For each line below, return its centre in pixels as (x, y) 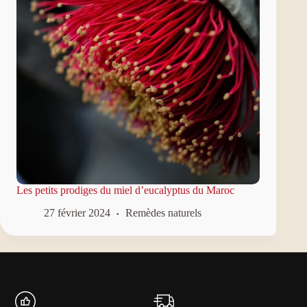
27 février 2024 (77, 212)
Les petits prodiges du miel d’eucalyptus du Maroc (125, 190)
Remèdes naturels (163, 212)
